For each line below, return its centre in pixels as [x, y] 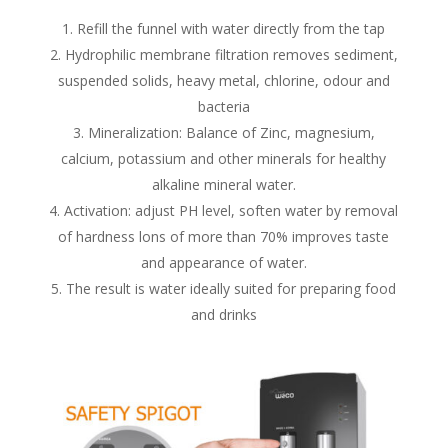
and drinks [223, 315]
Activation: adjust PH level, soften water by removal [231, 211]
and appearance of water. [223, 263]
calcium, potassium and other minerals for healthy [224, 159]
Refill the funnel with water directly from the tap [231, 29]
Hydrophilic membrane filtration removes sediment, [231, 55]
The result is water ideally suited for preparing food [231, 289]
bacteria [223, 107]
